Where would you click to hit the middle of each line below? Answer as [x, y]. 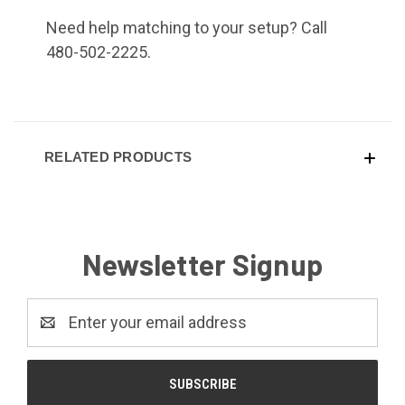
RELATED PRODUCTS [118, 156]
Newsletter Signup [202, 264]
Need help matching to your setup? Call [187, 27]
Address [57, 334]
